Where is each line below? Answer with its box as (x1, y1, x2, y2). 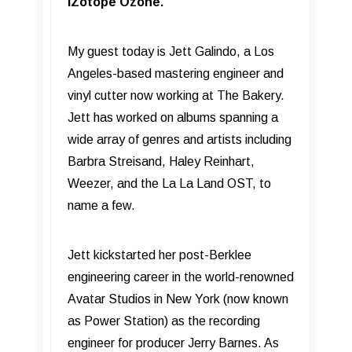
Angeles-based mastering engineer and (68, 67, 284, 81)
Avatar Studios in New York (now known (68, 292, 288, 306)
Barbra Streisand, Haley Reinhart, (68, 155, 255, 169)
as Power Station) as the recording (68, 314, 260, 328)
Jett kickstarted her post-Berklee (68, 248, 251, 262)
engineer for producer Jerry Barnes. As (68, 336, 279, 350)
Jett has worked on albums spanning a (68, 111, 278, 125)
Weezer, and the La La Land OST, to (68, 177, 271, 191)
